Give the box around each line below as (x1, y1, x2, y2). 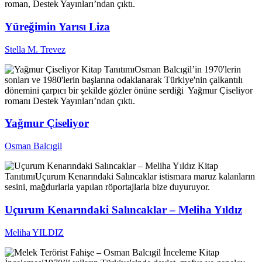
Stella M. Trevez (5, 44, 65, 54)
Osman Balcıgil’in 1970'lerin (135, 64, 241, 74)
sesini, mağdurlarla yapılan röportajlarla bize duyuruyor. (5, 182, 210, 192)
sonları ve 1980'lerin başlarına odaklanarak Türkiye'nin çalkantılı (5, 74, 243, 85)
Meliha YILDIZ (5, 227, 64, 237)
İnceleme (163, 247, 196, 257)
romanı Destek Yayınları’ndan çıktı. (5, 95, 135, 106)
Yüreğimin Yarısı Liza (5, 20, 110, 33)
